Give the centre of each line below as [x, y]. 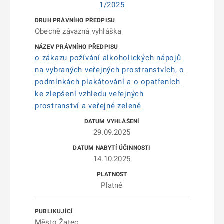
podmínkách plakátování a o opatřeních [108, 82]
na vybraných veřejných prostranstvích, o [110, 70]
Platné [112, 185]
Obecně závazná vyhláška [78, 31]
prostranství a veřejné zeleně [88, 106]
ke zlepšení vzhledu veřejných [89, 94]
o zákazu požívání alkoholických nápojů [108, 58]
